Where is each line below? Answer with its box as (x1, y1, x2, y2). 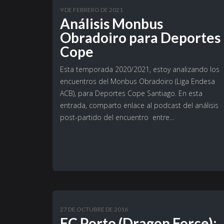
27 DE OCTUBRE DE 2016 (60, 205, 128, 213)
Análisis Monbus (60, 15, 163, 32)
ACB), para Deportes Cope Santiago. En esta (60, 88, 202, 98)
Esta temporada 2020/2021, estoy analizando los (60, 64, 219, 74)
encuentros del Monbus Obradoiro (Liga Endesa (60, 76, 215, 86)
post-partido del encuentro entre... (60, 112, 174, 122)
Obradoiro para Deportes (60, 29, 220, 46)
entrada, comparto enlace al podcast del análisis (60, 100, 218, 110)
